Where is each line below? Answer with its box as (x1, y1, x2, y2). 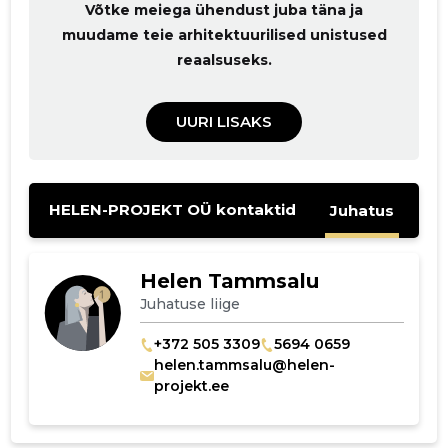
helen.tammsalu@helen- (153, 356, 335, 375)
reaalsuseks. (176, 51, 272, 70)
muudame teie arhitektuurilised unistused (61, 26, 387, 45)
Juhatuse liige (139, 294, 240, 313)
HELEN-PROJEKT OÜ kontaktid (49, 200, 297, 220)
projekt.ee (153, 377, 229, 396)
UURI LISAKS (176, 112, 272, 132)
